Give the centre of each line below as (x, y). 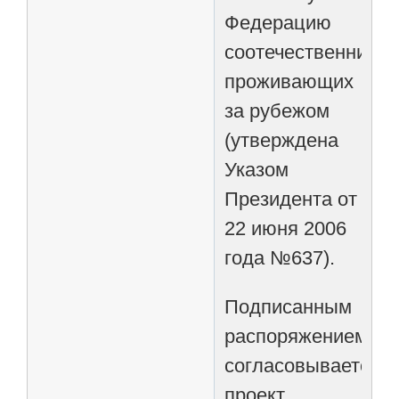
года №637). (280, 257)
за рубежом (277, 110)
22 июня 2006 (286, 228)
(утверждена (282, 140)
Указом (257, 169)
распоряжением (297, 336)
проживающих (289, 81)
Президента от (291, 199)
